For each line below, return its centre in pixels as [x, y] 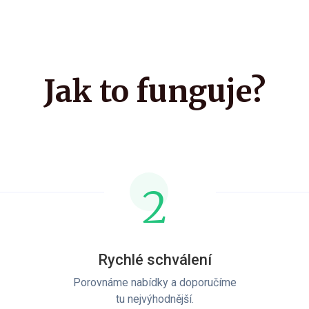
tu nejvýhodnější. [154, 299]
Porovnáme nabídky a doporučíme [154, 282]
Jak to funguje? [154, 91]
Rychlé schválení [154, 259]
